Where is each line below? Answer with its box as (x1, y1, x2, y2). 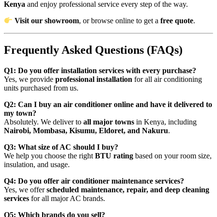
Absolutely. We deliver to (4, 118, 83, 126)
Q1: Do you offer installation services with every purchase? (4, 66, 196, 75)
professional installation (55, 75, 132, 84)
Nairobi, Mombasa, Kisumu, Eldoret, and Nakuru (4, 126, 168, 135)
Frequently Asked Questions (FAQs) (4, 44, 183, 57)
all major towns (83, 118, 134, 126)
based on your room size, (133, 152, 212, 160)
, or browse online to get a (79, 16, 161, 25)
